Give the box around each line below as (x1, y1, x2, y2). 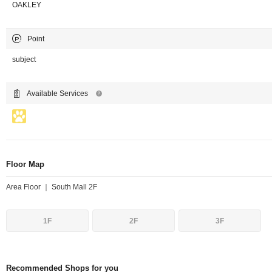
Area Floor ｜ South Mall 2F (6, 183, 97, 192)
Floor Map (6, 160, 44, 169)
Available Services (27, 89, 88, 98)
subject (12, 55, 36, 64)
